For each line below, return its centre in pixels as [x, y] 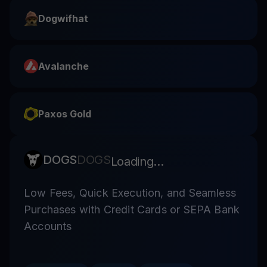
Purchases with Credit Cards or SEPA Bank [132, 209]
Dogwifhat [63, 18]
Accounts [48, 226]
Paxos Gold [65, 114]
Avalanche [63, 66]
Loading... [137, 161]
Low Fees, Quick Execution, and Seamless [130, 193]
